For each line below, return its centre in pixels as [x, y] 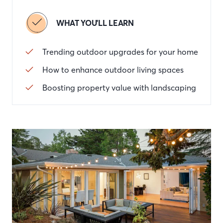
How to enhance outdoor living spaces [113, 70]
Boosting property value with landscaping [119, 88]
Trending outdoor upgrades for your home [120, 52]
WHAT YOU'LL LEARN [95, 23]
